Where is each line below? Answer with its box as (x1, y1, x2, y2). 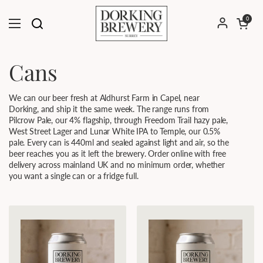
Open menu (14, 23, 70, 37)
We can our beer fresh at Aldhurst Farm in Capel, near (9, 93, 200, 103)
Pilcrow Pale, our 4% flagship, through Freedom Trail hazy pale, (9, 115, 228, 125)
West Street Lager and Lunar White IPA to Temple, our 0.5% (9, 126, 221, 136)
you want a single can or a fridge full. (9, 171, 139, 181)
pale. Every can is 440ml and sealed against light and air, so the (9, 137, 229, 147)
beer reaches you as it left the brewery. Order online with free (9, 149, 227, 159)
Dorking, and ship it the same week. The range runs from (9, 104, 210, 114)
